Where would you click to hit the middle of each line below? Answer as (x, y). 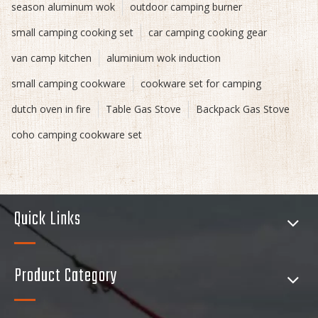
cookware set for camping (201, 83)
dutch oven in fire (51, 109)
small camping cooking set (72, 32)
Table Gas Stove (143, 109)
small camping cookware (68, 83)
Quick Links (48, 219)
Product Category (66, 276)
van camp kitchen (51, 57)
